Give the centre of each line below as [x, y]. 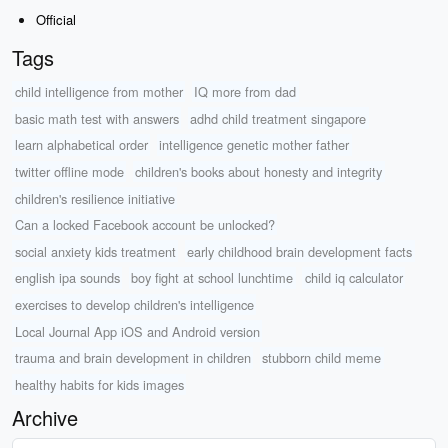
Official [56, 20]
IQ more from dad [245, 91]
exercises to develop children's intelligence [134, 304]
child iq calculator [353, 278]
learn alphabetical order [81, 145]
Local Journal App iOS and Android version [137, 331]
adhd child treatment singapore [278, 118]
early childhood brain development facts [300, 251]
